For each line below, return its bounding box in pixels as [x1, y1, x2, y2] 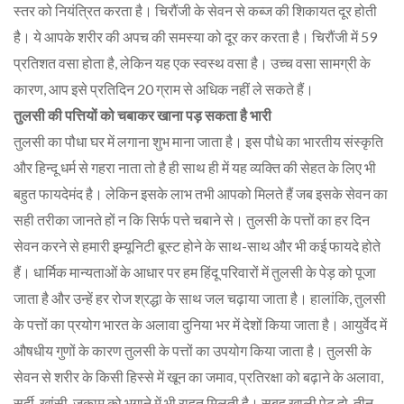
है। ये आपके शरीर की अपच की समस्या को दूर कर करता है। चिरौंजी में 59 [14, 27, 377, 45]
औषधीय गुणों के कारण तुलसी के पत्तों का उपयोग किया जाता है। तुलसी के [14, 341, 372, 359]
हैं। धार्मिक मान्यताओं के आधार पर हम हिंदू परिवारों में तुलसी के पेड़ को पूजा [14, 262, 376, 280]
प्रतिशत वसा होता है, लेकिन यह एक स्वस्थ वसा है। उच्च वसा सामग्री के [14, 53, 371, 71]
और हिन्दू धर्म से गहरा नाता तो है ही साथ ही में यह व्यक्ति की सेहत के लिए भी [14, 158, 376, 176]
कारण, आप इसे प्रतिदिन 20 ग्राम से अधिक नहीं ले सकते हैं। [14, 79, 314, 97]
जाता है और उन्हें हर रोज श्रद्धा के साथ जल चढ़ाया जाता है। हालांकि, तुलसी [14, 289, 386, 307]
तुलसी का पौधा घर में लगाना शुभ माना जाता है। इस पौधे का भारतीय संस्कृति [14, 132, 383, 150]
